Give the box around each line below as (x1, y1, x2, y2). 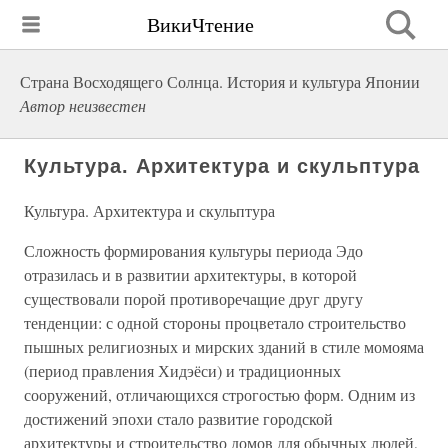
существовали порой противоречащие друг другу (24, 288, 363, 309)
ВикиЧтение (147, 10, 254, 38)
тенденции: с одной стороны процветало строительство (24, 312, 406, 333)
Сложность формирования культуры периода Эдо (24, 240, 363, 261)
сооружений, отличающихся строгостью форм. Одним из (24, 384, 415, 405)
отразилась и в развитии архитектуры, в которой (24, 264, 357, 285)
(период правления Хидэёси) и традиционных (24, 360, 341, 381)
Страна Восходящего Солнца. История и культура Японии (20, 71, 420, 92)
